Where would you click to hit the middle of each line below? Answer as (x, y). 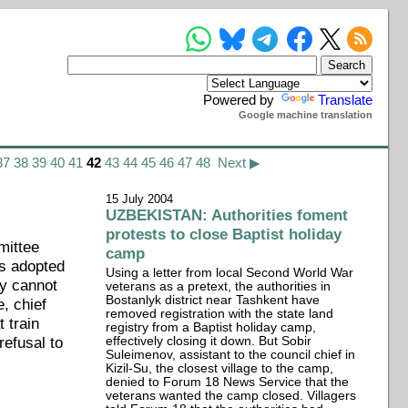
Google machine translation (306, 114)
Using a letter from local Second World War (230, 273)
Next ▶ (239, 163)
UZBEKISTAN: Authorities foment (227, 215)
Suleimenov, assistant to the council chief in (231, 355)
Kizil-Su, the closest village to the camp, (220, 368)
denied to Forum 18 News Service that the (228, 382)
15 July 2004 (140, 199)
